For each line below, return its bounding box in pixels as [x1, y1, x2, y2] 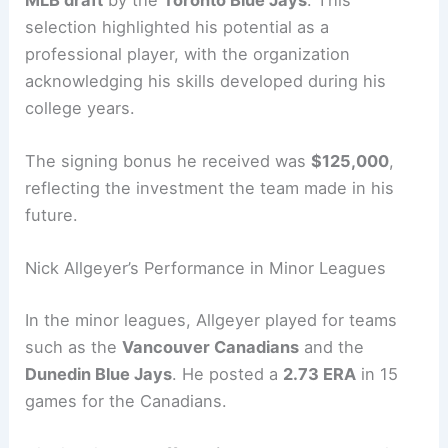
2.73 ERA [283, 363, 357, 384]
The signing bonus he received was [25, 151, 312, 172]
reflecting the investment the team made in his [25, 178, 395, 199]
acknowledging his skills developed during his [25, 70, 387, 91]
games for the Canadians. [25, 390, 228, 411]
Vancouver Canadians [122, 336, 300, 357]
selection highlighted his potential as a [25, 16, 330, 37]
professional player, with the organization [25, 43, 351, 64]
